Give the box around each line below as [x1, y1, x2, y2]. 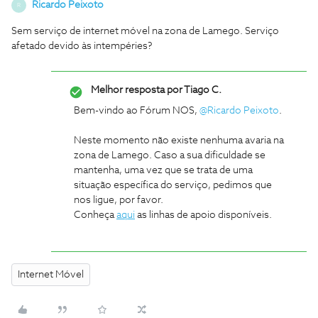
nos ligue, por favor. [74, 195, 163, 205]
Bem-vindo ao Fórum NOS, [74, 106, 199, 116]
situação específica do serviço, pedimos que [74, 180, 272, 190]
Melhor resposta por [91, 85, 182, 95]
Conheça [74, 210, 116, 220]
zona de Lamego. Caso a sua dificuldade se [74, 150, 265, 160]
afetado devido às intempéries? [11, 41, 153, 51]
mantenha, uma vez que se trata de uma [74, 165, 253, 175]
